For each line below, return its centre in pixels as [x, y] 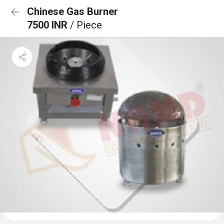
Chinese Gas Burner [72, 11]
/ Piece [86, 25]
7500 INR [48, 25]
